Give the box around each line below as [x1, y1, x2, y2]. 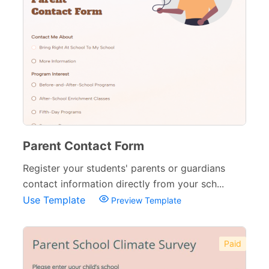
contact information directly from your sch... [23, 178, 224, 190]
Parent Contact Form [23, 139, 144, 153]
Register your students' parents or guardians [23, 162, 225, 174]
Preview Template [109, 195, 181, 205]
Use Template [23, 194, 88, 206]
